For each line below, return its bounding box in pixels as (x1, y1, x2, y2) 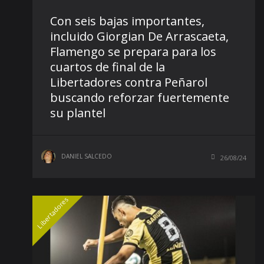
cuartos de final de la (50, 58, 165, 75)
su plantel (50, 104, 105, 121)
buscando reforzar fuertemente (50, 89, 229, 105)
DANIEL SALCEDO (61, 151, 112, 160)
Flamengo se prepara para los (50, 43, 216, 60)
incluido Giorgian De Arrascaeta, (50, 28, 229, 44)
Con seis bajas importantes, (50, 12, 204, 29)
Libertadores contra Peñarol (50, 74, 207, 90)
